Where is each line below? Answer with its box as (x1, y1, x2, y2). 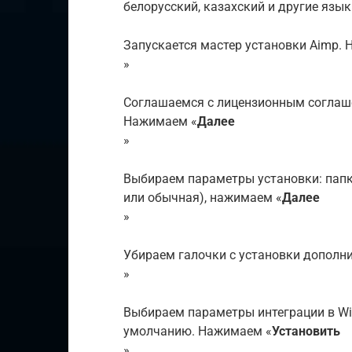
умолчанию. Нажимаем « (123, 323, 272, 339)
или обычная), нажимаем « (123, 189, 282, 205)
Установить (272, 323, 340, 339)
